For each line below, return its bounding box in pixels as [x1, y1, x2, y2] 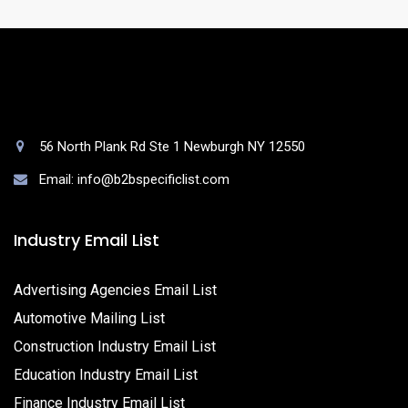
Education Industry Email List [14, 366, 198, 383]
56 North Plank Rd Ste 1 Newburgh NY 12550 [39, 138, 305, 155]
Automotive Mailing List [14, 310, 165, 327]
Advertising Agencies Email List [14, 281, 217, 299]
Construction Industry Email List [14, 338, 216, 355]
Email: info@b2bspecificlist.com [39, 171, 229, 188]
